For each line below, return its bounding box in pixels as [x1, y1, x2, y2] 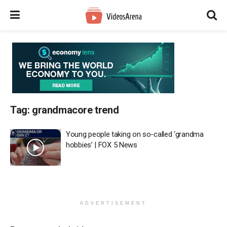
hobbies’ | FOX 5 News [66, 140, 137, 149]
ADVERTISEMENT [80, 200, 147, 206]
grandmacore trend [32, 104, 119, 116]
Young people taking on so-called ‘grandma [66, 130, 204, 139]
